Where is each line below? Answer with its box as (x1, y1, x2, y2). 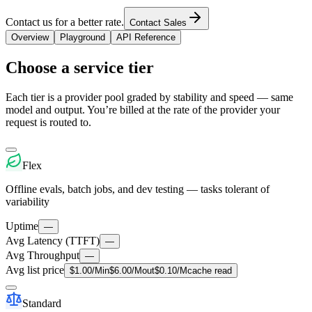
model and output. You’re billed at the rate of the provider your (6, 103, 280, 116)
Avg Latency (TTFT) (6, 234, 100, 247)
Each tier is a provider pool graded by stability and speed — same (6, 91, 293, 103)
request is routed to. (6, 116, 91, 128)
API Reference (116, 31, 175, 42)
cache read (187, 265, 232, 276)
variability (6, 195, 49, 208)
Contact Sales (130, 17, 187, 28)
